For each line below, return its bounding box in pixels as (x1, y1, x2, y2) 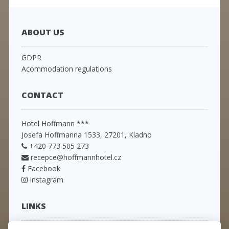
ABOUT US (21, 27, 64, 38)
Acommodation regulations (21, 64, 112, 74)
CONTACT (21, 89, 63, 101)
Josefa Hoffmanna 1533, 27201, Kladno (21, 130, 152, 140)
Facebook (25, 164, 60, 174)
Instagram (27, 175, 63, 185)
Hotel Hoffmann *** (21, 119, 89, 129)
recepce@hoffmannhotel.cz (30, 152, 121, 163)
